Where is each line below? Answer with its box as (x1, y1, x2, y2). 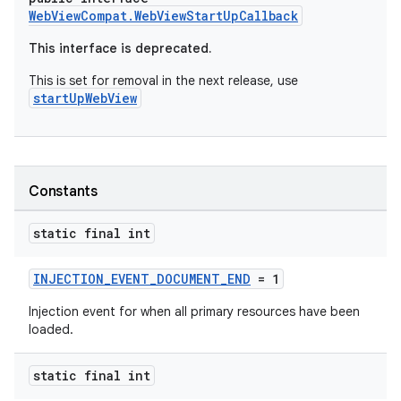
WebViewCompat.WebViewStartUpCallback (29, 7, 298, 24)
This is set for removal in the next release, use (29, 73, 298, 89)
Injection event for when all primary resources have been (29, 303, 360, 320)
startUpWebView (33, 90, 137, 107)
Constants (29, 183, 98, 200)
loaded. (29, 321, 73, 337)
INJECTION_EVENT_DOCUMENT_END (33, 270, 251, 287)
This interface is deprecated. (29, 40, 211, 56)
